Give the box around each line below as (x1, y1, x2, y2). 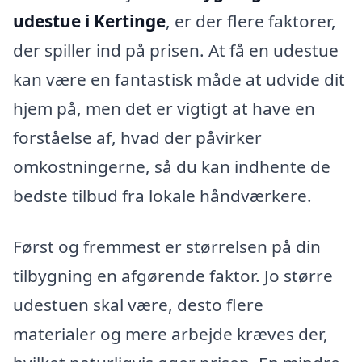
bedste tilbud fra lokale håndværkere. (13, 183, 312, 207)
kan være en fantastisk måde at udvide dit (13, 67, 345, 90)
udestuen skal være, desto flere (13, 293, 263, 317)
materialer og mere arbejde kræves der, (13, 322, 328, 346)
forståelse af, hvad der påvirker (13, 125, 262, 149)
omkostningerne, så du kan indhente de (13, 154, 330, 178)
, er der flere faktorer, (166, 9, 336, 32)
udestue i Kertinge (13, 9, 166, 32)
